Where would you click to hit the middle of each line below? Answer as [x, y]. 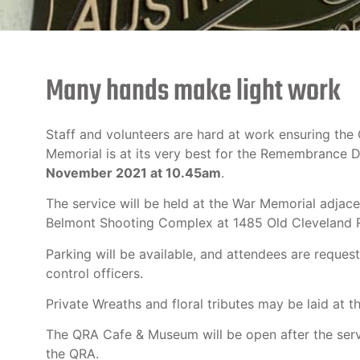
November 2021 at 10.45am [133, 172]
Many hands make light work [193, 92]
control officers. [94, 273]
